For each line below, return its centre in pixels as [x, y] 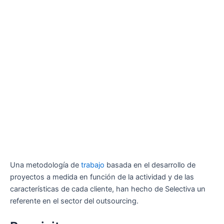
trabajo [93, 165]
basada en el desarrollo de [150, 165]
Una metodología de [45, 165]
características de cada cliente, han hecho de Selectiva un [108, 189]
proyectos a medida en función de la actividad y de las [102, 177]
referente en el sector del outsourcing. [74, 201]
